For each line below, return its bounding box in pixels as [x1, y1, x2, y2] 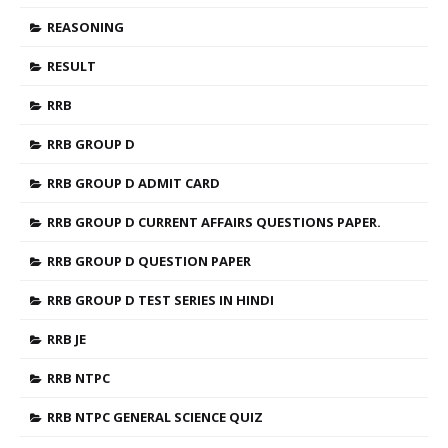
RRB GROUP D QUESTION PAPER [47, 252, 251, 270]
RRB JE [47, 330, 86, 348]
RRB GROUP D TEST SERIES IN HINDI [47, 291, 274, 309]
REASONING [47, 18, 124, 36]
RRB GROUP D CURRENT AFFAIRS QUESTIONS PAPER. [47, 213, 381, 231]
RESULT [47, 57, 96, 75]
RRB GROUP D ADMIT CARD [47, 174, 220, 192]
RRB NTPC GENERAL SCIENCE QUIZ [47, 408, 263, 426]
